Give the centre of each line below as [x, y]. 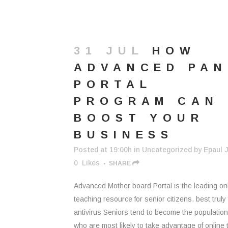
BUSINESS [124, 135]
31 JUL [109, 51]
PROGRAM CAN [146, 101]
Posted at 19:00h [103, 150]
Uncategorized [167, 150]
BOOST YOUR [139, 118]
